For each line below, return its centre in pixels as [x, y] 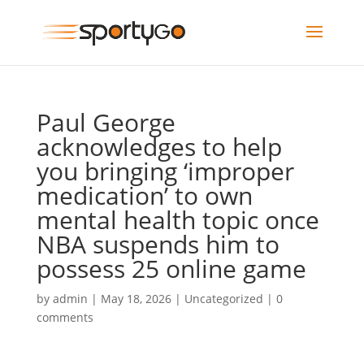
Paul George [106, 122]
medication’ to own [144, 195]
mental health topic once [178, 220]
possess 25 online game [171, 269]
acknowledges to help [159, 147]
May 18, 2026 [136, 299]
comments [65, 317]
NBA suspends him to [158, 244]
